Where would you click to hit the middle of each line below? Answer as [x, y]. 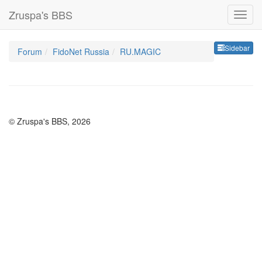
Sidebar [237, 48]
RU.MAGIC [140, 51]
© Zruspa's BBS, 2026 [50, 121]
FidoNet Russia [81, 51]
